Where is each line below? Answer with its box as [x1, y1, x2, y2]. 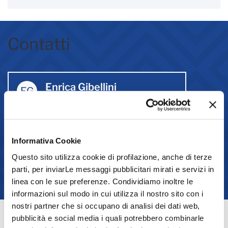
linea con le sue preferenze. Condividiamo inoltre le [12, 177, 193, 186]
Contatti [8, 34, 70, 54]
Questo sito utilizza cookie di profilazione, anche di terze [12, 152, 212, 161]
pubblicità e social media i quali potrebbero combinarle [12, 213, 204, 222]
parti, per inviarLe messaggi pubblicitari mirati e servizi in [12, 164, 214, 174]
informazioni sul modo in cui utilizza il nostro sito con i [12, 189, 203, 198]
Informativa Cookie [12, 136, 81, 145]
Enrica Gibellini [45, 81, 117, 94]
